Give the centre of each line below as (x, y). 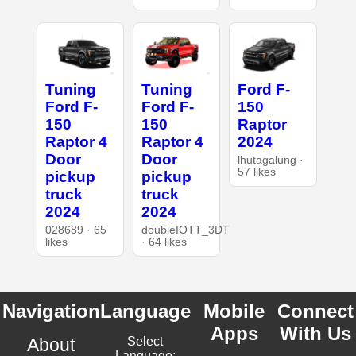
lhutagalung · (271, 160)
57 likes (257, 172)
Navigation (51, 311)
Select (145, 341)
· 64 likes (164, 242)
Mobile (234, 311)
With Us (316, 333)
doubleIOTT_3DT (185, 230)
